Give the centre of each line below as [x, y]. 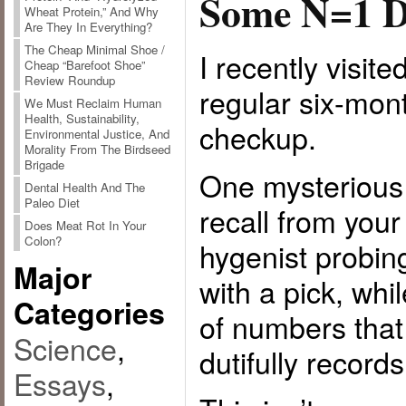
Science [65, 348]
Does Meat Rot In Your [85, 225]
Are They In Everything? [88, 27]
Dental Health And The [84, 187]
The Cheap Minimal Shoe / [94, 49]
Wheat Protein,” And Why [91, 11]
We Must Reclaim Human [92, 103]
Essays [59, 383]
